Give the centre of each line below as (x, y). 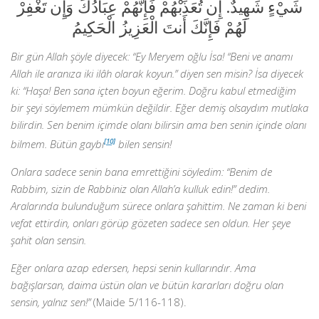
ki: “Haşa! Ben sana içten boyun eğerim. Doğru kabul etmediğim (153, 90)
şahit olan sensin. (48, 240)
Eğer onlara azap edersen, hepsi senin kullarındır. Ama (133, 268)
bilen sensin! (143, 144)
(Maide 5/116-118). (138, 302)
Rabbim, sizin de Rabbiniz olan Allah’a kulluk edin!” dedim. (140, 189)
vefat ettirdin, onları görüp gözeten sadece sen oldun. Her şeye (151, 223)
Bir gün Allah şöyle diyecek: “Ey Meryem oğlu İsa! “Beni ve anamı (152, 56)
